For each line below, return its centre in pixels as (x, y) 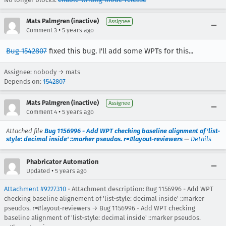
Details (201, 139)
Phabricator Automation (62, 162)
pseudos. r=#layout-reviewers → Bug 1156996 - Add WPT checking (100, 208)
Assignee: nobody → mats (42, 72)
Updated (38, 171)
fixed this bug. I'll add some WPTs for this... (120, 51)
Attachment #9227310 (35, 189)
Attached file (25, 131)
